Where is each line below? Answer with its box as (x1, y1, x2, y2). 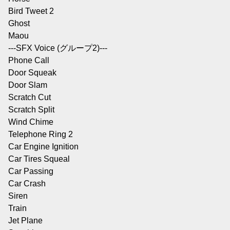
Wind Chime (8, 118, 53, 126)
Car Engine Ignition (8, 142, 79, 151)
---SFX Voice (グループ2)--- (8, 44, 107, 52)
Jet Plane (8, 216, 43, 225)
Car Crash (8, 179, 46, 188)
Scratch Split (8, 105, 54, 114)
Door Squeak (8, 68, 56, 77)
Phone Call (8, 56, 49, 65)
